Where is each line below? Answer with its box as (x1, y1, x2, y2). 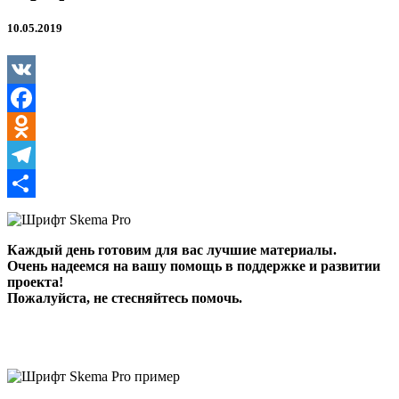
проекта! (7, 274, 63, 290)
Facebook (7, 118, 62, 134)
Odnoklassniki (7, 147, 88, 163)
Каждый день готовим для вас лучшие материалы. (7, 242, 337, 258)
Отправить (7, 204, 73, 220)
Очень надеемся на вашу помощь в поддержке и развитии (7, 258, 380, 274)
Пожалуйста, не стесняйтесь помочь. (7, 290, 242, 306)
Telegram (7, 175, 60, 191)
